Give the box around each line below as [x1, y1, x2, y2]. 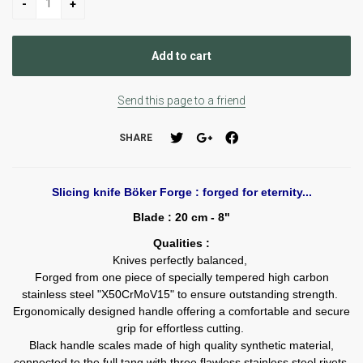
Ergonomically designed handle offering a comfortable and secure [13, 304, 350, 318]
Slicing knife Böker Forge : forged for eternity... [51, 185, 312, 199]
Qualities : [153, 236, 210, 250]
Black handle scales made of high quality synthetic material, [29, 338, 334, 352]
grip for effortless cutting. [116, 321, 247, 335]
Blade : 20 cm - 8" [133, 211, 230, 224]
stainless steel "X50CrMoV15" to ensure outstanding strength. [22, 287, 341, 301]
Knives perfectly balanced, [113, 253, 250, 267]
